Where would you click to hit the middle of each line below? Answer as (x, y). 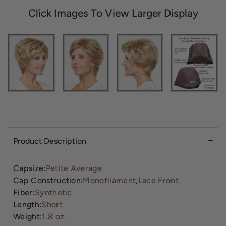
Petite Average (74, 168)
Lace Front (158, 181)
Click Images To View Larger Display (113, 13)
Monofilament (109, 181)
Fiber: (24, 193)
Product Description (50, 141)
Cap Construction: (48, 181)
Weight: (28, 217)
